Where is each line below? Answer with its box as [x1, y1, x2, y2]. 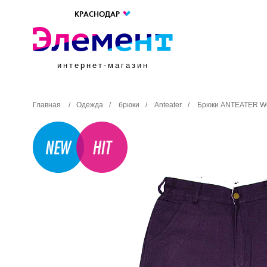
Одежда [76, 101, 103, 109]
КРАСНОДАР [74, 10, 122, 19]
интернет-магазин [57, 61, 149, 70]
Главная [33, 101, 61, 109]
